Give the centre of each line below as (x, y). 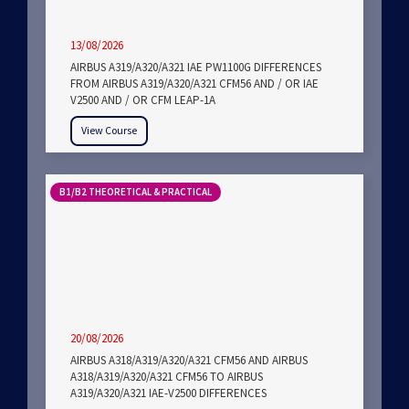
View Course (109, 131)
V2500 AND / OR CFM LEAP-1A (143, 100)
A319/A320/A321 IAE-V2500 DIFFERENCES (168, 393)
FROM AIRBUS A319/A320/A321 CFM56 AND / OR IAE (194, 84)
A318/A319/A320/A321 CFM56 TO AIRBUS (167, 377)
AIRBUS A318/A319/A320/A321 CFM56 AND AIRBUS (189, 361)
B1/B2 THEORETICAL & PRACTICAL (136, 192)
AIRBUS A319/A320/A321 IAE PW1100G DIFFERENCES (196, 68)
